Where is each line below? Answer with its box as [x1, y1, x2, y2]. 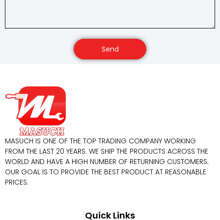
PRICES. [5, 177, 28, 188]
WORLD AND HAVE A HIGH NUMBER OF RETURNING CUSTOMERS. [5, 157, 209, 167]
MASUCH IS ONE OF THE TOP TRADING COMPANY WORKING [5, 136, 196, 146]
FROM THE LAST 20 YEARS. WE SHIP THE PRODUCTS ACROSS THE [5, 146, 208, 157]
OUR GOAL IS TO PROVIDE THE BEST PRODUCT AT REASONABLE [5, 167, 206, 177]
